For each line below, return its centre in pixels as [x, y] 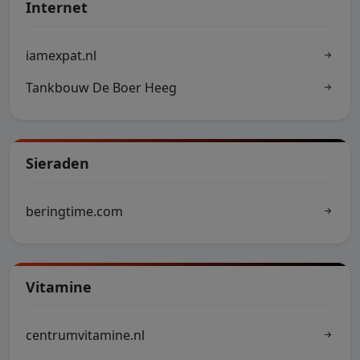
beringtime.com [74, 211]
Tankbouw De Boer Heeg [101, 88]
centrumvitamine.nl [85, 335]
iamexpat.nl [61, 55]
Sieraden [57, 163]
